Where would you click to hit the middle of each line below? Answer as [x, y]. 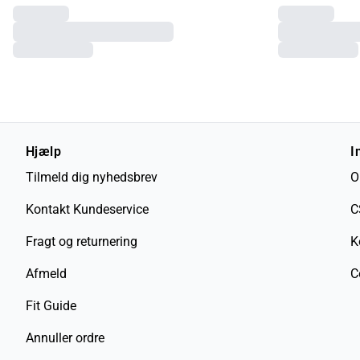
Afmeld [46, 274]
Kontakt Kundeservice [87, 210]
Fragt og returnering [82, 242]
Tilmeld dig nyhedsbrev [92, 178]
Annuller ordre [65, 338]
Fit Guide [51, 306]
